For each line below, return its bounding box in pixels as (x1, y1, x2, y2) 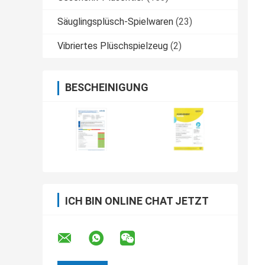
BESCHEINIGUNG (65, 81, 148, 94)
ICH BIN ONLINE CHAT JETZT (65, 195, 209, 208)
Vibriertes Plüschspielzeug (57, 40, 168, 52)
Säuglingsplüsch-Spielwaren (57, 16, 173, 28)
